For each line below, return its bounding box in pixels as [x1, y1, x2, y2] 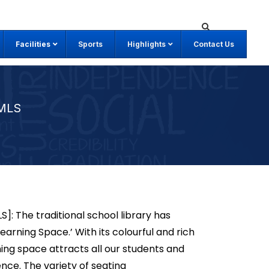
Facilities [16, 40, 50, 49]
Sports [78, 40, 103, 49]
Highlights [127, 40, 166, 49]
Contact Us [193, 40, 234, 49]
